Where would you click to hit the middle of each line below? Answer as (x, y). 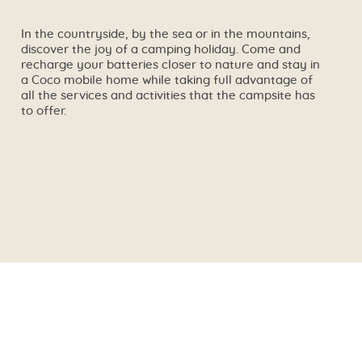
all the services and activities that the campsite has (168, 95)
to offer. (43, 111)
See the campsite (284, 151)
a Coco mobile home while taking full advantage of (166, 80)
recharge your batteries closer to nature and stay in (170, 65)
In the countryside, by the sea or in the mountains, (165, 34)
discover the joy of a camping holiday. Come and (160, 49)
